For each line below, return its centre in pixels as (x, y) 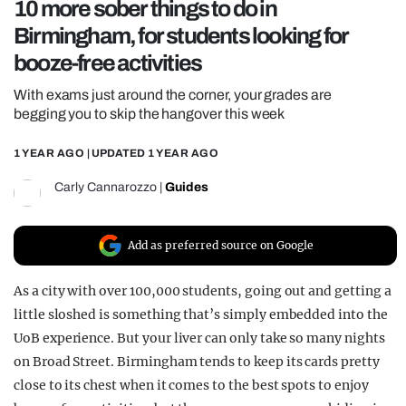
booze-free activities (108, 63)
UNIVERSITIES (107, 85)
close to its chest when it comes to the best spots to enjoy (191, 386)
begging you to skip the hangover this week (150, 114)
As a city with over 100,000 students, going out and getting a (203, 291)
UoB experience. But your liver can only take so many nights (199, 338)
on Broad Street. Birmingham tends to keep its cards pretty (197, 362)
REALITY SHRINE (120, 20)
